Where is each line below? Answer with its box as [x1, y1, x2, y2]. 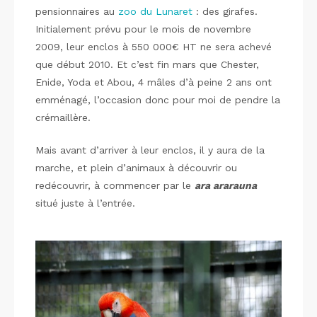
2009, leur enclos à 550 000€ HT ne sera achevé [35, 41, 272, 52]
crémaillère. [35, 112, 91, 123]
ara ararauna [195, 180, 257, 191]
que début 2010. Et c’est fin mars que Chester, [35, 59, 259, 70]
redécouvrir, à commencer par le [35, 180, 195, 191]
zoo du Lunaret [118, 6, 192, 17]
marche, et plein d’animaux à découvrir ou [35, 162, 237, 173]
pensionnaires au [35, 6, 118, 17]
